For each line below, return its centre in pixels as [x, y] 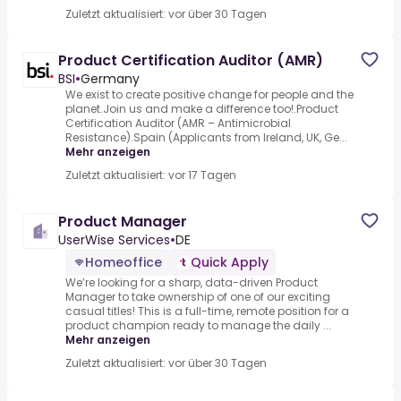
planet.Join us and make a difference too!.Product [202, 109]
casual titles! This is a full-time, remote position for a [207, 311]
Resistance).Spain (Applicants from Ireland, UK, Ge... [206, 138]
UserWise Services [114, 240]
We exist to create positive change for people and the [209, 95]
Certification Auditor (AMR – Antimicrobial [178, 124]
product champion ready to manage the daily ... [198, 326]
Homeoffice [124, 263]
